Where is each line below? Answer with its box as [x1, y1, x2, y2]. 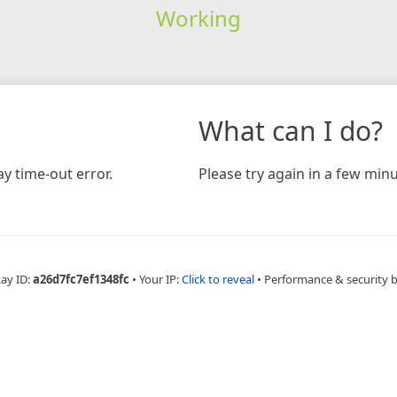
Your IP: [138, 270, 182, 287]
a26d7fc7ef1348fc [32, 270, 129, 287]
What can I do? [198, 112, 383, 149]
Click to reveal [181, 270, 254, 287]
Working [155, 3, 241, 33]
